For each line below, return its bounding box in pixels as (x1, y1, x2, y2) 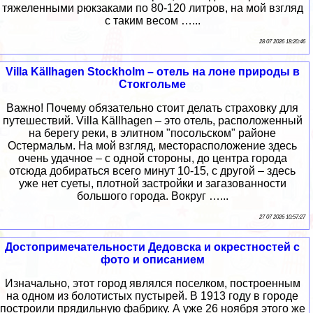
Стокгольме (119, 78, 186, 91)
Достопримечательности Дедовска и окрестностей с (5, 241, 300, 254)
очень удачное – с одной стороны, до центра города (17, 152, 287, 165)
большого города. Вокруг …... (76, 190, 228, 203)
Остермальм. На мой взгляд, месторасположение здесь (8, 140, 297, 152)
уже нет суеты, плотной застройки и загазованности (18, 177, 286, 190)
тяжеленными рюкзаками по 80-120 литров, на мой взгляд (1, 2, 303, 15)
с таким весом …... (104, 15, 201, 27)
